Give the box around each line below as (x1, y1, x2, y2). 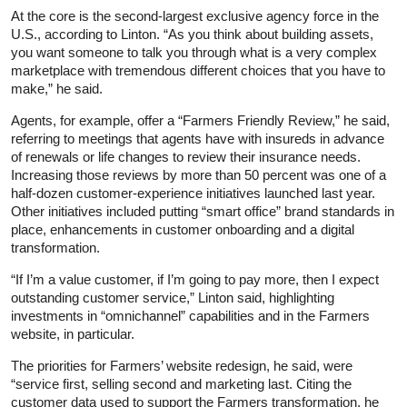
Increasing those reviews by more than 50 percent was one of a (11, 166, 386, 183)
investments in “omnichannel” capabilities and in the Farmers (11, 307, 370, 323)
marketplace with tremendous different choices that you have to (11, 62, 385, 78)
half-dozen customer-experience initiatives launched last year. (11, 184, 375, 201)
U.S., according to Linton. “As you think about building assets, (11, 25, 373, 42)
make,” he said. (11, 80, 103, 96)
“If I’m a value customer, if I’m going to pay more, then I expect (11, 271, 379, 287)
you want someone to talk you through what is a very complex (11, 44, 377, 60)
